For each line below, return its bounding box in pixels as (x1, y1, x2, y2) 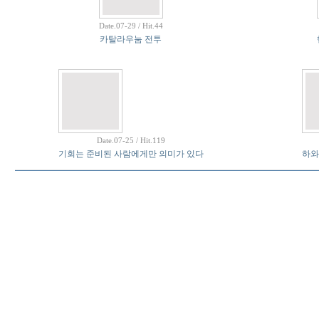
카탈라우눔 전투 (100, 34, 162, 44)
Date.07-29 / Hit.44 (98, 21, 163, 30)
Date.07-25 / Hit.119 (96, 136, 165, 145)
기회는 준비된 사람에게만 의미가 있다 (58, 149, 204, 159)
